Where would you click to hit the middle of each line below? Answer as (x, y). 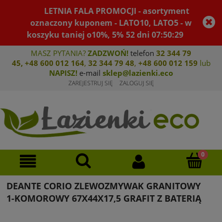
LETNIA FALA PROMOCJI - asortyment (117, 11)
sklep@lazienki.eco (138, 73)
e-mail (90, 73)
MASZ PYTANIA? (59, 53)
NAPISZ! (63, 73)
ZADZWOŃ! (108, 53)
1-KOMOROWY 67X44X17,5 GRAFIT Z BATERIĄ (104, 198)
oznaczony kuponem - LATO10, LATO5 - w (111, 23)
